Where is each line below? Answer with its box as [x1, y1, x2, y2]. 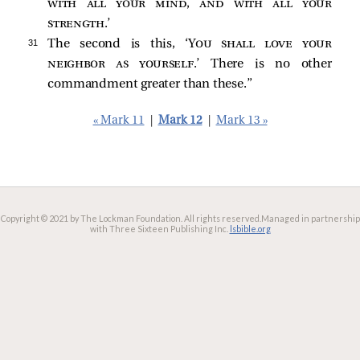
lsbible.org [229, 223, 271, 234]
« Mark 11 [92, 114, 145, 127]
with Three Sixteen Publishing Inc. [89, 223, 228, 234]
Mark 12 [157, 114, 202, 127]
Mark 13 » [215, 114, 268, 127]
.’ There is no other [193, 57, 332, 71]
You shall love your [188, 37, 332, 51]
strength [47, 17, 104, 31]
